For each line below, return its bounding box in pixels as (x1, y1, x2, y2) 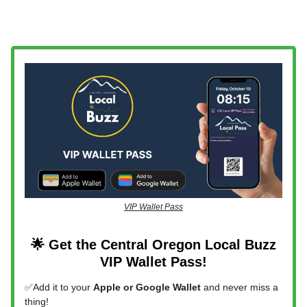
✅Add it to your (25, 282, 93, 293)
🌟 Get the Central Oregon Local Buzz (31, 237, 276, 253)
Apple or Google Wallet (93, 282, 201, 293)
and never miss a (201, 282, 278, 293)
